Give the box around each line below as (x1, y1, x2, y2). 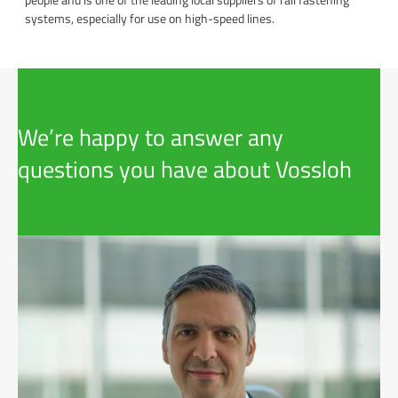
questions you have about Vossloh (18, 151, 352, 187)
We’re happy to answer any (18, 119, 283, 155)
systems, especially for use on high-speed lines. (25, 8, 275, 28)
